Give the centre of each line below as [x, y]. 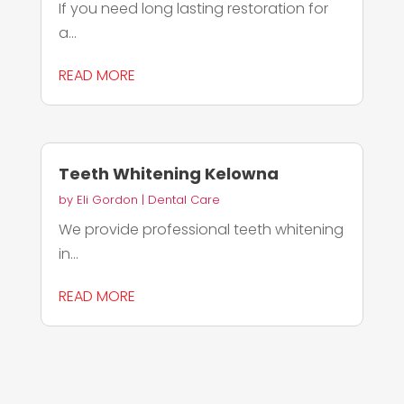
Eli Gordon [107, 200]
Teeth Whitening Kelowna [168, 174]
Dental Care [184, 200]
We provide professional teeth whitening [201, 230]
